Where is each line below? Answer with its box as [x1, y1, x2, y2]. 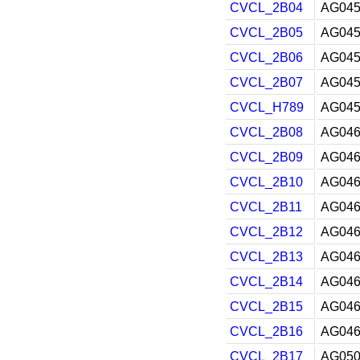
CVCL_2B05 [230, 26, 303, 39]
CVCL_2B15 [230, 300, 303, 313]
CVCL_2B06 [230, 51, 303, 64]
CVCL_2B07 [230, 76, 303, 89]
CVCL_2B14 [230, 275, 303, 288]
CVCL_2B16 [230, 325, 303, 338]
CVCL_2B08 [230, 125, 303, 139]
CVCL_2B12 [230, 225, 303, 239]
